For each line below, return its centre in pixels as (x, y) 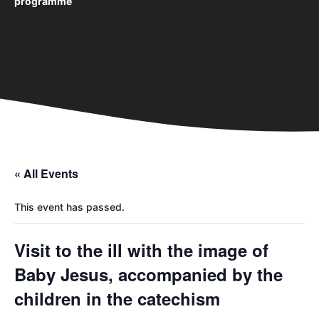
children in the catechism (117, 298)
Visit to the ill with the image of (141, 250)
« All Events (46, 173)
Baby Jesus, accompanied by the (148, 274)
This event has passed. (69, 206)
